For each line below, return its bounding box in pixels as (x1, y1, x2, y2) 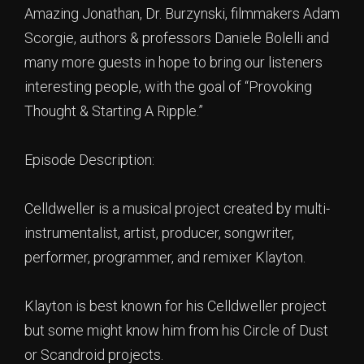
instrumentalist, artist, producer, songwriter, (24, 224, 294, 241)
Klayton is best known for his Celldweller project (24, 297, 327, 314)
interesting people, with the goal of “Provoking (24, 78, 312, 95)
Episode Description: (24, 151, 154, 168)
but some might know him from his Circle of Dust (24, 322, 328, 339)
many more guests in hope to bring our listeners (24, 54, 323, 71)
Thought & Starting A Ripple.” (24, 102, 203, 119)
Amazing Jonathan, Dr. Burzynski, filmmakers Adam (24, 5, 340, 22)
